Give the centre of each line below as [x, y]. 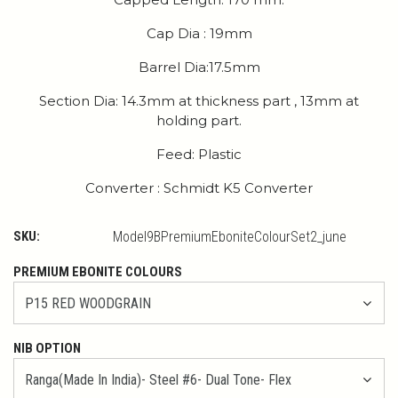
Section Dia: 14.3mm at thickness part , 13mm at [199, 101]
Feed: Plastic [199, 155]
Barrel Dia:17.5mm [199, 68]
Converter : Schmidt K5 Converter [199, 188]
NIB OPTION [47, 349]
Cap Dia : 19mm [199, 34]
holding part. [199, 121]
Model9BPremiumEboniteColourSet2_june [230, 237]
